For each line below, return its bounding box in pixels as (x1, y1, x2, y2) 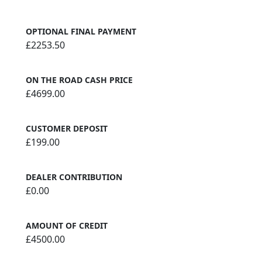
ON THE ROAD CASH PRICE (26, 74, 133, 86)
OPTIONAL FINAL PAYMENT (26, 26, 136, 37)
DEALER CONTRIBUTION (26, 171, 122, 183)
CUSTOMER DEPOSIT (26, 123, 108, 135)
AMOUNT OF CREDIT (26, 220, 108, 232)
